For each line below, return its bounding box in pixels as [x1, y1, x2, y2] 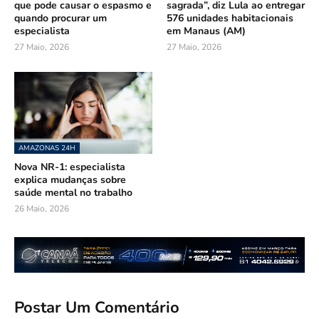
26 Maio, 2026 [14, 202, 69, 214]
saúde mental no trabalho [14, 185, 132, 199]
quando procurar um [14, 11, 107, 25]
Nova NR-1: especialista [14, 159, 125, 174]
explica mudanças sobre [14, 172, 126, 187]
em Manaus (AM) [167, 23, 246, 38]
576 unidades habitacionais [167, 11, 293, 25]
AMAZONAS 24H [19, 142, 75, 153]
